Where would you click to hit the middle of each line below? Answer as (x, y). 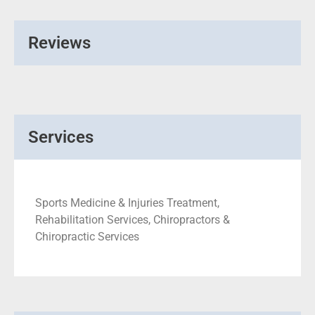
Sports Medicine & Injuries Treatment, (127, 202)
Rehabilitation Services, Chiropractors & (133, 219)
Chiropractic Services (87, 236)
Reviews (59, 43)
